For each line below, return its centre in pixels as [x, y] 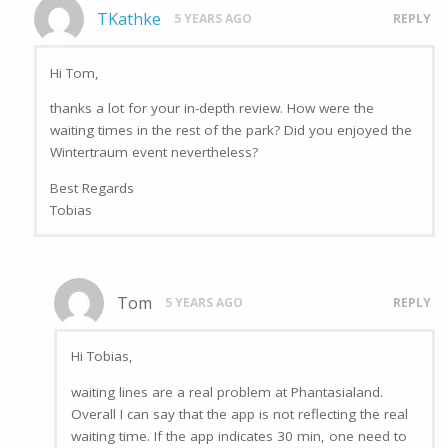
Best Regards [92, 187]
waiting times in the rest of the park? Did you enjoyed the [231, 130]
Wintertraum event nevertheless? [154, 152]
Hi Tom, [75, 72]
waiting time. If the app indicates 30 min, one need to [238, 435]
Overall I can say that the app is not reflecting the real [239, 413]
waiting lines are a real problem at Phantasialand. [226, 391]
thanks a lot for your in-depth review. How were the [212, 108]
